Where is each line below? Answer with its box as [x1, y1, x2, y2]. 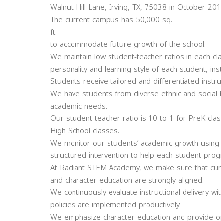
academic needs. [50, 99, 107, 113]
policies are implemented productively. [50, 198, 181, 212]
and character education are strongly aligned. [50, 173, 204, 187]
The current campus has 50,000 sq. [50, 13, 172, 27]
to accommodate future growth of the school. [50, 37, 206, 51]
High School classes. [50, 124, 119, 138]
